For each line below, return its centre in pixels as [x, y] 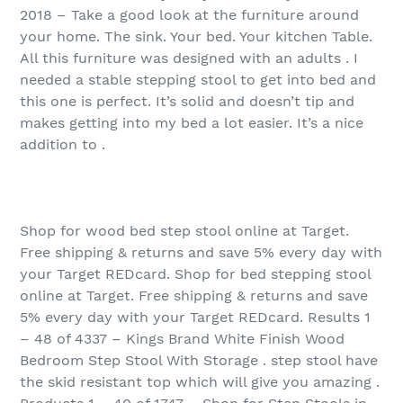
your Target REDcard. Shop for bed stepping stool [195, 274]
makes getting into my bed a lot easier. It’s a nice [192, 123]
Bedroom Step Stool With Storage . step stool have [199, 361]
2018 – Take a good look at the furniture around [189, 15]
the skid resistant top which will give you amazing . [200, 382]
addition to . [63, 145]
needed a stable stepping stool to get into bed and [198, 80]
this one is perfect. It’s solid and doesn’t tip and [187, 102]
